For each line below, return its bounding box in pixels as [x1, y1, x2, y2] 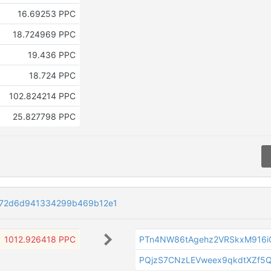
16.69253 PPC [17, 8, 76, 19]
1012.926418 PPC [4, 233, 76, 244]
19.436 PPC [27, 49, 76, 60]
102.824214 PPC [8, 90, 76, 101]
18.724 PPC [28, 70, 76, 80]
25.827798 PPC [12, 111, 76, 122]
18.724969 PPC [12, 28, 76, 39]
